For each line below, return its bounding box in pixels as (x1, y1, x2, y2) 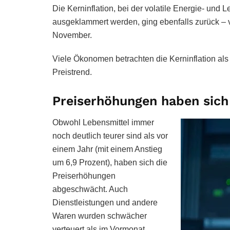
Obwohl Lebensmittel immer (52, 118, 154, 127)
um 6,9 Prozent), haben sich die (52, 158, 167, 167)
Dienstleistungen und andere (52, 198, 158, 207)
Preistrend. (52, 67, 92, 76)
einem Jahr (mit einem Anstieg (52, 145, 162, 154)
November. (52, 30, 92, 40)
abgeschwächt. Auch (52, 185, 128, 194)
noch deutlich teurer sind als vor (52, 131, 168, 140)
